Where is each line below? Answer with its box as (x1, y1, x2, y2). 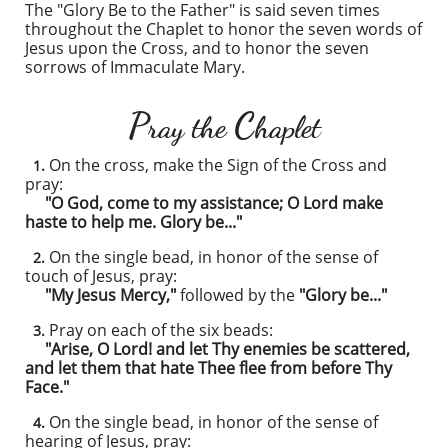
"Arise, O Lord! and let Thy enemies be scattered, (25, 338, 410, 360)
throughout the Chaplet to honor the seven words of (25, 18, 422, 40)
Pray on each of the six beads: (45, 319, 273, 341)
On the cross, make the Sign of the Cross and (45, 154, 387, 176)
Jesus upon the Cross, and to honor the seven (25, 37, 369, 59)
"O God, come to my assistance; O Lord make (25, 192, 383, 214)
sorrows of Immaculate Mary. (25, 56, 245, 78)
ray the (147, 109, 234, 146)
